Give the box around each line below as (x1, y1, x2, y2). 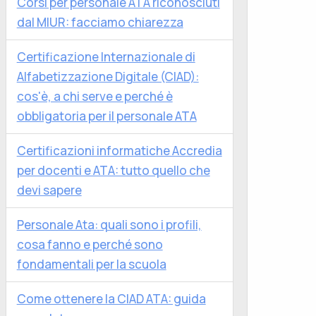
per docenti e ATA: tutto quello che (16, 162, 210, 179)
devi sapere (16, 182, 82, 199)
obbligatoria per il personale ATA (16, 108, 197, 125)
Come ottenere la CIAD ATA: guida (16, 291, 206, 308)
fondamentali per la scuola (16, 256, 166, 273)
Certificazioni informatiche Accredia (16, 142, 222, 159)
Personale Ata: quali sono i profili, (16, 217, 202, 233)
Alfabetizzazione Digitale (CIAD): (16, 68, 199, 85)
